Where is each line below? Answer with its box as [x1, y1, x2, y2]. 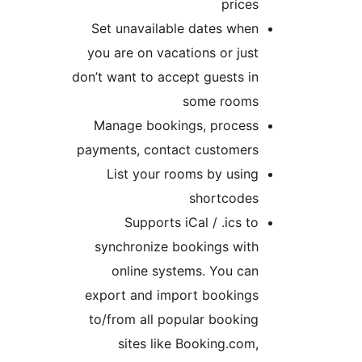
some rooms [280, 93, 356, 110]
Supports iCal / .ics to [222, 214, 356, 231]
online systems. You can [209, 263, 356, 280]
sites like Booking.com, [216, 335, 356, 352]
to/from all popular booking [187, 311, 356, 328]
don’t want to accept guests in [170, 69, 356, 86]
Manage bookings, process [192, 117, 356, 134]
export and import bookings [183, 287, 356, 304]
